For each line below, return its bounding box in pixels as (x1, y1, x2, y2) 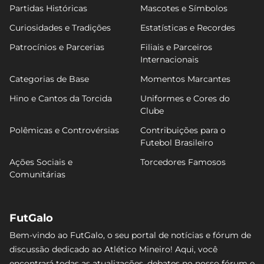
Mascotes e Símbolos (140, 2, 227, 14)
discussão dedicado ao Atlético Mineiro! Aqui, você (9, 243, 217, 255)
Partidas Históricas (9, 2, 87, 14)
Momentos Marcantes (140, 73, 230, 84)
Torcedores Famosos (140, 156, 226, 167)
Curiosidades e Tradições (9, 22, 111, 33)
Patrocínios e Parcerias (9, 41, 104, 52)
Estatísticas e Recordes (140, 22, 235, 33)
